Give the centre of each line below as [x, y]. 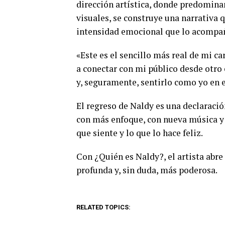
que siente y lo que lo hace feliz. [140, 133]
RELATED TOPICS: [103, 207]
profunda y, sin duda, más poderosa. [147, 170]
